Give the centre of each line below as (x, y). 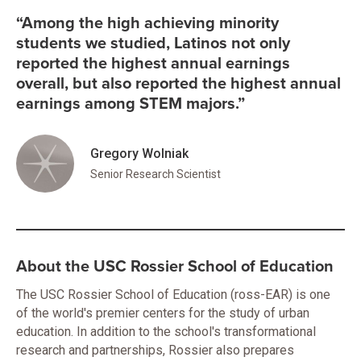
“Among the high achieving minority (147, 23)
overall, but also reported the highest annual (178, 83)
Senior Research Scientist (156, 174)
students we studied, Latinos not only (153, 43)
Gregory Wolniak (139, 154)
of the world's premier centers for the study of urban (163, 313)
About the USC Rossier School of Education (175, 267)
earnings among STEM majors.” (131, 104)
